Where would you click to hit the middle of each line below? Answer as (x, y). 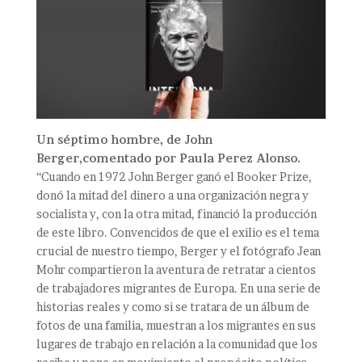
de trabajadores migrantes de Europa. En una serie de (178, 288)
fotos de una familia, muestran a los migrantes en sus (176, 326)
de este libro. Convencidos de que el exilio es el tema (177, 233)
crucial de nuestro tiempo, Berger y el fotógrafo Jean (178, 251)
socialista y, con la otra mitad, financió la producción (176, 214)
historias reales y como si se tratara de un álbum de (173, 307)
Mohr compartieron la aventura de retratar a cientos (176, 270)
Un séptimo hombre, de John (124, 140)
